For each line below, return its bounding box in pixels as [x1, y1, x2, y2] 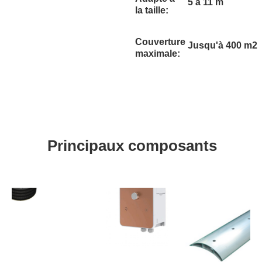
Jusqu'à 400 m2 [188, 40, 257, 50]
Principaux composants [47, 137, 217, 154]
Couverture [135, 37, 185, 47]
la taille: [135, 5, 168, 15]
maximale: [135, 49, 180, 58]
